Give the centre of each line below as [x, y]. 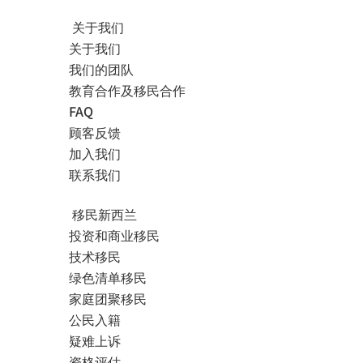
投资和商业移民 [114, 235]
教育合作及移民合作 [127, 90]
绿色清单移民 [108, 277]
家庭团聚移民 [108, 298]
